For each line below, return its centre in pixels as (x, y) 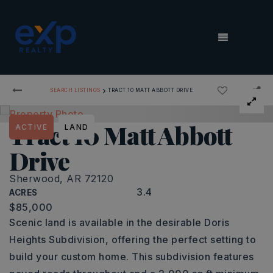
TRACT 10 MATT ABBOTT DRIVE (151, 90)
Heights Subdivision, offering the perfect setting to (133, 239)
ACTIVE (32, 127)
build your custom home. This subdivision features (132, 257)
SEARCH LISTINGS (75, 90)
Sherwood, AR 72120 (61, 179)
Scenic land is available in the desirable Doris (119, 222)
